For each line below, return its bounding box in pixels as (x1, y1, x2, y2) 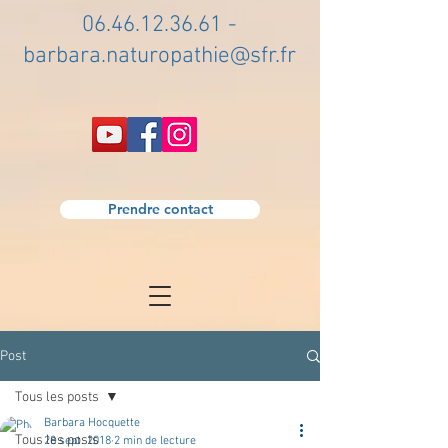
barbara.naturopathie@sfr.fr (23, 42, 296, 70)
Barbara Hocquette (44, 416, 140, 430)
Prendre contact (107, 200, 213, 218)
